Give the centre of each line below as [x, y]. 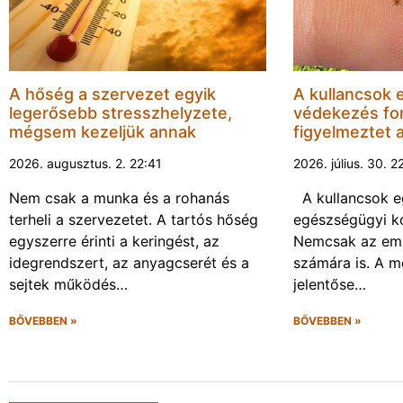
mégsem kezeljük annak [103, 131]
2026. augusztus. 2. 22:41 [85, 163]
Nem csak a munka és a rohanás [119, 197]
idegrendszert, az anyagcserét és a [129, 262]
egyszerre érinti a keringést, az [114, 241]
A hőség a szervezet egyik [112, 94]
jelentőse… [330, 284]
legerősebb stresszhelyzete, [121, 112]
